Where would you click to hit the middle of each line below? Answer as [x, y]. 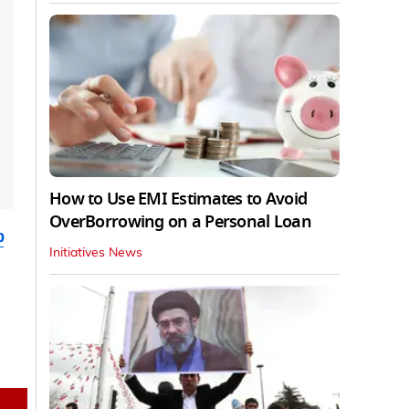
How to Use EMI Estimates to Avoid [178, 199]
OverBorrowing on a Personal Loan [180, 222]
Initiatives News [96, 253]
